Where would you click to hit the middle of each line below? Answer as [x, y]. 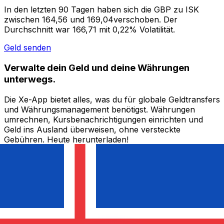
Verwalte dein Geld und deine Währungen [97, 67]
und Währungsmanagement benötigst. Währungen [99, 109]
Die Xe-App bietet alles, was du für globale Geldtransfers [112, 99]
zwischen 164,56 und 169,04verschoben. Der [91, 20]
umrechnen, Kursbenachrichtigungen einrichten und [103, 119]
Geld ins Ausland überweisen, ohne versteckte [92, 129]
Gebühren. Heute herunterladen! [66, 139]
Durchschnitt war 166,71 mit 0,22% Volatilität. [89, 30]
